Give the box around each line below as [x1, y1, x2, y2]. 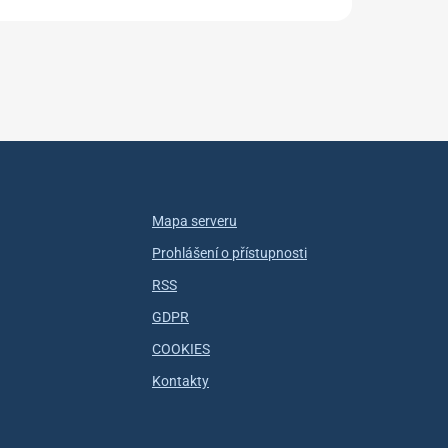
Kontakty [152, 373, 209, 389]
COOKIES [152, 341, 210, 357]
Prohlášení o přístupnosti [152, 245, 307, 261]
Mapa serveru [152, 213, 237, 229]
